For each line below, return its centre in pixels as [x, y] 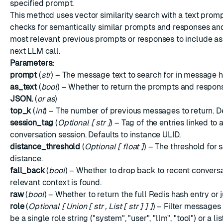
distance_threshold [45, 147]
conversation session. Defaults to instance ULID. [96, 135]
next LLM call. [35, 51]
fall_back [27, 170]
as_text [23, 87]
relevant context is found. [56, 182]
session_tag [32, 123]
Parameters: [32, 63]
